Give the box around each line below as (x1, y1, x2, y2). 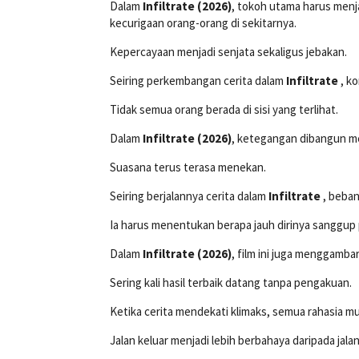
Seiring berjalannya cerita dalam (110, 188, 268, 204)
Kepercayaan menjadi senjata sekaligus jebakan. (110, 44, 347, 60)
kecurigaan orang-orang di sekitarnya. (110, 15, 296, 31)
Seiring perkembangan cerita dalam (110, 73, 286, 89)
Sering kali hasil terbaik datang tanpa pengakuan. (110, 275, 352, 291)
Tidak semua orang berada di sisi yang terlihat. (110, 102, 338, 118)
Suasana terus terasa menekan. (110, 159, 266, 175)
